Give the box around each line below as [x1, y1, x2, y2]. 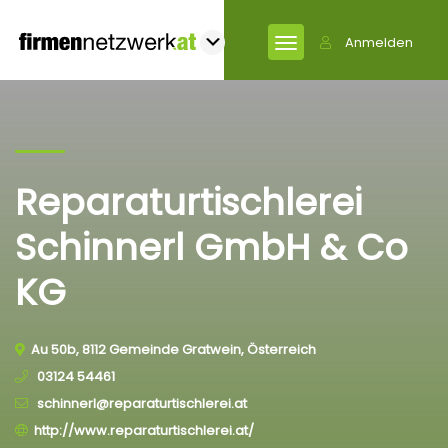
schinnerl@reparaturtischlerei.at [34, 394, 247, 413]
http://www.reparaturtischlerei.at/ [34, 421, 254, 440]
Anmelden [345, 33, 413, 52]
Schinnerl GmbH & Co [15, 222, 408, 273]
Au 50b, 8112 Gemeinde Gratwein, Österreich [31, 340, 316, 359]
